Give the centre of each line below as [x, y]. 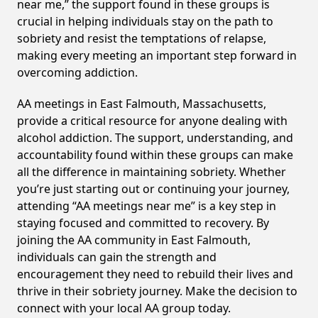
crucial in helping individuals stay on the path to [145, 21]
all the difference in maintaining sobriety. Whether [152, 172]
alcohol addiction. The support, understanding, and [155, 138]
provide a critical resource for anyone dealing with [152, 121]
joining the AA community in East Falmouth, [134, 240]
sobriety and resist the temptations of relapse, [142, 38]
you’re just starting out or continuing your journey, [153, 189]
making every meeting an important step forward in [157, 55]
